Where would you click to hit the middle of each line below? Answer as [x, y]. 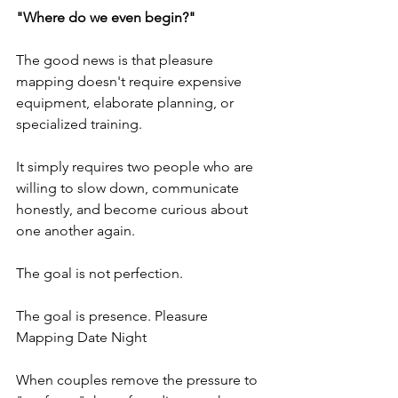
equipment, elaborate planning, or [127, 102]
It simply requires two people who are [136, 166]
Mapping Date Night [81, 337]
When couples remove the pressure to [139, 379]
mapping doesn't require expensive [131, 81]
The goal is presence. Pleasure [114, 315]
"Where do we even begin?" [106, 17]
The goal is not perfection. [99, 273]
